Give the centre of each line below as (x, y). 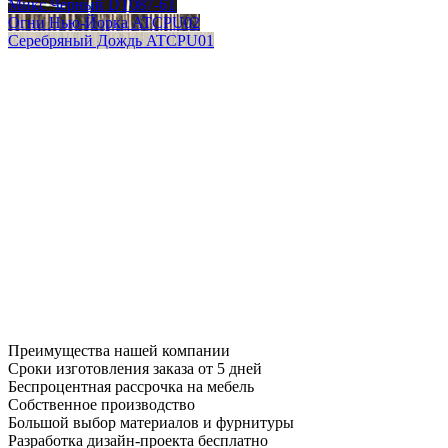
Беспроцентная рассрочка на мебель (131, 386)
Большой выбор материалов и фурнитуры (151, 422)
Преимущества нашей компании (119, 350)
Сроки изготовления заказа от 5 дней (135, 368)
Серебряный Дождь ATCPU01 (111, 40)
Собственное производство (101, 404)
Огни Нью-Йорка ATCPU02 (104, 22)
